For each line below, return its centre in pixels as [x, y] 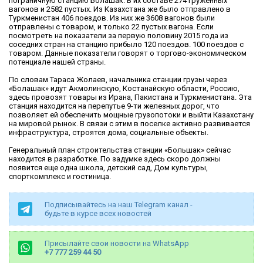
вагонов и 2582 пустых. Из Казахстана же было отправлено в [120, 9]
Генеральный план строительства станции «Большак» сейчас [120, 150]
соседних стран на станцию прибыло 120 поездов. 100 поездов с [126, 45]
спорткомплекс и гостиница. [60, 177]
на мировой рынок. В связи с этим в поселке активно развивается [129, 124]
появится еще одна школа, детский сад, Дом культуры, [108, 168]
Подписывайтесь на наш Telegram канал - [119, 205]
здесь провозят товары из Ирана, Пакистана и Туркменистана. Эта [130, 97]
